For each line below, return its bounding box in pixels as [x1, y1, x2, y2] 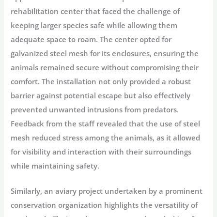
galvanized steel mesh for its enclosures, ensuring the [11, 48, 199, 58]
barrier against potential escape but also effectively [11, 90, 191, 100]
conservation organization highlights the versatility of [11, 200, 198, 210]
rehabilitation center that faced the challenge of [11, 6, 180, 16]
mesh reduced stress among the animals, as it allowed [11, 132, 201, 142]
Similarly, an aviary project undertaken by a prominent [11, 186, 203, 196]
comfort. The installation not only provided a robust [11, 76, 191, 86]
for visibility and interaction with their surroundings [11, 146, 192, 156]
